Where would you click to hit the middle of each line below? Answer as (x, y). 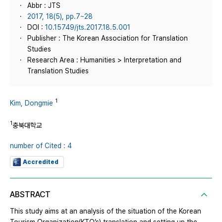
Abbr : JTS (44, 5)
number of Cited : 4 (41, 146)
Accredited (41, 162)
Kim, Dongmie (31, 103)
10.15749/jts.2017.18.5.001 (88, 27)
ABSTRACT (30, 195)
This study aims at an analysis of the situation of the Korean (106, 211)
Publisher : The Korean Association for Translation (108, 38)
